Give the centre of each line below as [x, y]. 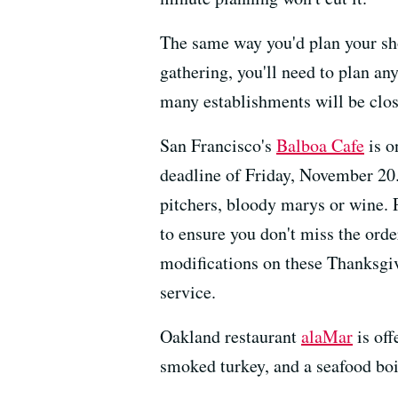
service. [188, 291]
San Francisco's [218, 145]
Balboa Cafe [320, 145]
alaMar [327, 336]
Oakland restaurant [231, 336]
